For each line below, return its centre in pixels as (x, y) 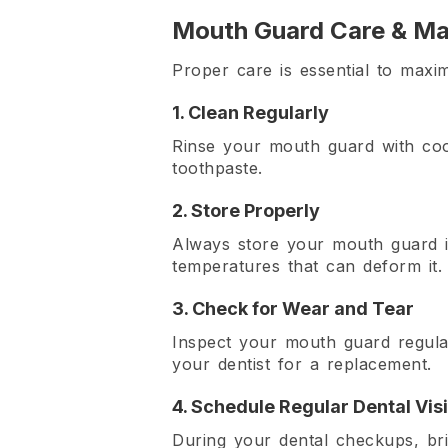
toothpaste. (217, 167)
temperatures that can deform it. (307, 265)
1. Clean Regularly (250, 112)
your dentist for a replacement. (302, 363)
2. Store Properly (246, 210)
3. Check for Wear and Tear (293, 308)
